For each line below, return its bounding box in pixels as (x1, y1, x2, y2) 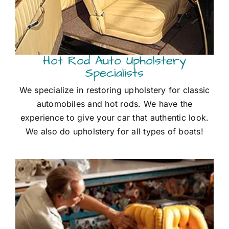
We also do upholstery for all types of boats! (26, 126, 203, 136)
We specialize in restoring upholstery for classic (19, 84, 210, 95)
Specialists (85, 64, 144, 82)
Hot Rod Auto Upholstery (43, 52, 186, 70)
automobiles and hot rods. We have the (36, 98, 193, 109)
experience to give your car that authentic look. (20, 112, 209, 123)
